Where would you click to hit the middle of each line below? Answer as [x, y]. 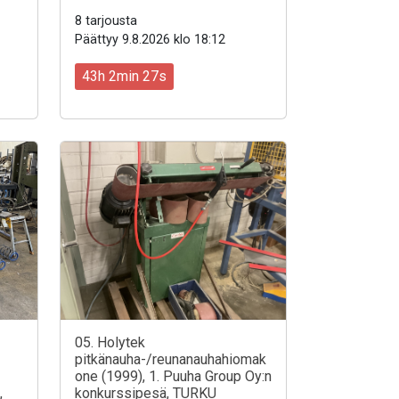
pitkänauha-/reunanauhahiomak [171, 359]
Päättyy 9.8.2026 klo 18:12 [150, 39]
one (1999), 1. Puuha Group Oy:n [173, 376]
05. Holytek [110, 342]
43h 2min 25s [124, 76]
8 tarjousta [106, 20]
